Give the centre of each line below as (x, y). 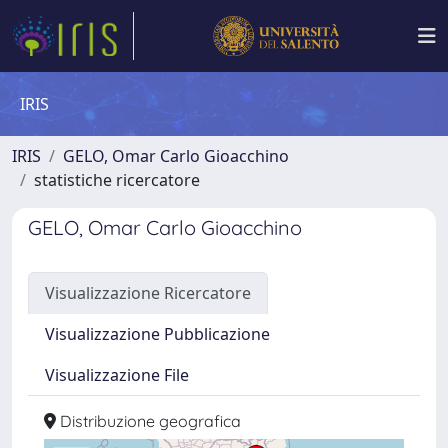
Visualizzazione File (117, 375)
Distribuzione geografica (148, 421)
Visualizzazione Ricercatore (148, 293)
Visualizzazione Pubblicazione (157, 334)
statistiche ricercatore (117, 180)
